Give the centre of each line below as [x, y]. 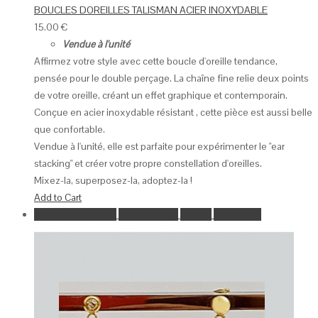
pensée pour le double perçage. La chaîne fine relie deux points [171, 78]
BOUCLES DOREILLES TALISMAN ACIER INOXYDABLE [151, 10]
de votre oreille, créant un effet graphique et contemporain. [161, 95]
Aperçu [196, 215]
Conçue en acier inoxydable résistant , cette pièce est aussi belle [173, 113]
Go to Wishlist [148, 215]
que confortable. [70, 130]
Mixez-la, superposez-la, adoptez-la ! [113, 181]
